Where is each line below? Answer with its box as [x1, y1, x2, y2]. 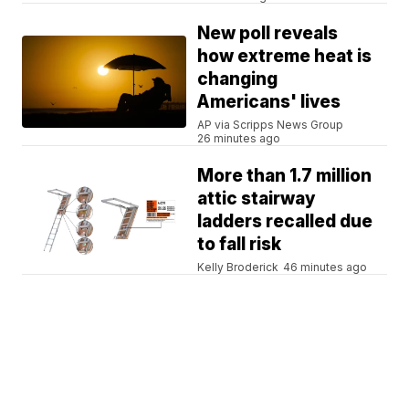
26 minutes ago [197, 131, 281, 145]
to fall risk [197, 233, 282, 255]
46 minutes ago [283, 259, 368, 274]
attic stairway [197, 187, 317, 209]
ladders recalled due [197, 210, 373, 232]
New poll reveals [197, 22, 339, 44]
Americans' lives [197, 90, 341, 112]
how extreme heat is [197, 45, 372, 67]
